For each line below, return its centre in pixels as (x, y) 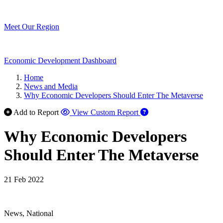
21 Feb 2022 (24, 179)
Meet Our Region (32, 27)
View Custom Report (105, 112)
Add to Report (36, 112)
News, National (29, 213)
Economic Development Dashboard (60, 60)
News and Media (51, 86)
